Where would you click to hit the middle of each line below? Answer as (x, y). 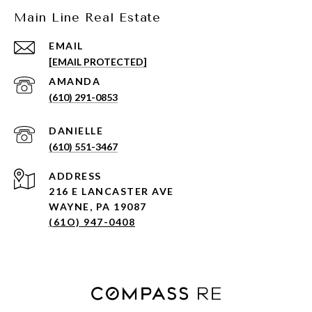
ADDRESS (75, 176)
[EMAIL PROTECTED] (98, 62)
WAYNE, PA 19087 (98, 207)
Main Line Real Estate (87, 18)
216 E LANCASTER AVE (113, 192)
